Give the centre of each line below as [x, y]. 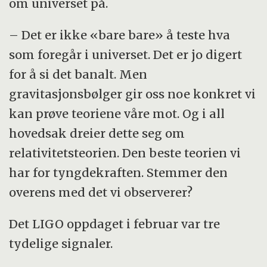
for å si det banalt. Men [78, 74]
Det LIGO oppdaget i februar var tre [115, 223]
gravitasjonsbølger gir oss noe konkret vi [133, 94]
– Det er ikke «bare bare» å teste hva [120, 35]
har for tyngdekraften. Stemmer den [119, 172]
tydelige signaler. [61, 243]
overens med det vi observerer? [101, 192]
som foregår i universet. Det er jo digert [126, 54]
